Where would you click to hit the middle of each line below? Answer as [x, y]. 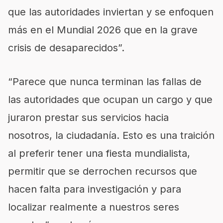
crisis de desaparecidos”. [66, 48]
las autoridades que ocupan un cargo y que [110, 99]
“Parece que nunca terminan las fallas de [105, 81]
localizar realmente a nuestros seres [94, 207]
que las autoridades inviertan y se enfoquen [111, 12]
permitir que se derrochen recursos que [103, 171]
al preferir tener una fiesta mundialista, [99, 153]
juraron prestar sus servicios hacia [88, 117]
